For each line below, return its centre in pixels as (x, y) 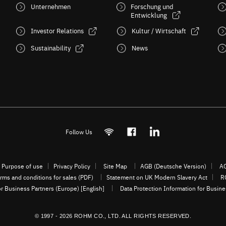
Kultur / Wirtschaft (159, 30)
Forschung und (152, 6)
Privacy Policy (72, 166)
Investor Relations (57, 30)
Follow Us (79, 131)
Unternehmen (50, 6)
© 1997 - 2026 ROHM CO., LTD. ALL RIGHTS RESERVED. (113, 216)
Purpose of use (22, 166)
